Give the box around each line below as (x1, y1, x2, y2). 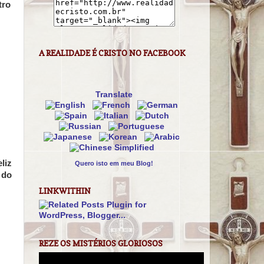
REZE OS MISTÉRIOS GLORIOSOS (39, 239, 163, 248)
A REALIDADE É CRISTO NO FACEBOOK (39, 48, 186, 58)
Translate (95, 90, 133, 100)
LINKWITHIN (39, 186, 91, 196)
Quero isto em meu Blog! (75, 160, 153, 167)
